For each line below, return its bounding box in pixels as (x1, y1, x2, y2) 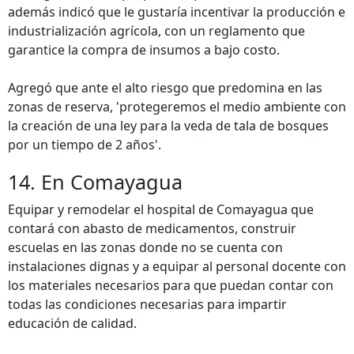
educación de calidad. (8, 314, 137, 332)
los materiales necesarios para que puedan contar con (8, 277, 333, 294)
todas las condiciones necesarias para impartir (8, 296, 287, 313)
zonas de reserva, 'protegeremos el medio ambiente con (8, 98, 346, 115)
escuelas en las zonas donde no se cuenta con (8, 239, 283, 256)
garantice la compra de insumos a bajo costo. (8, 41, 280, 58)
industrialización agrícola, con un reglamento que (8, 22, 305, 40)
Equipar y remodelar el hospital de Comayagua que (8, 201, 314, 218)
